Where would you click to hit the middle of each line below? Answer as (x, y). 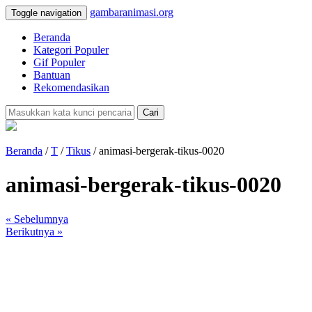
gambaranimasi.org (132, 12)
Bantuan (52, 75)
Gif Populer (59, 62)
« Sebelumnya (37, 219)
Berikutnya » (34, 231)
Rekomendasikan (71, 87)
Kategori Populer (71, 50)
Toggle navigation (46, 13)
